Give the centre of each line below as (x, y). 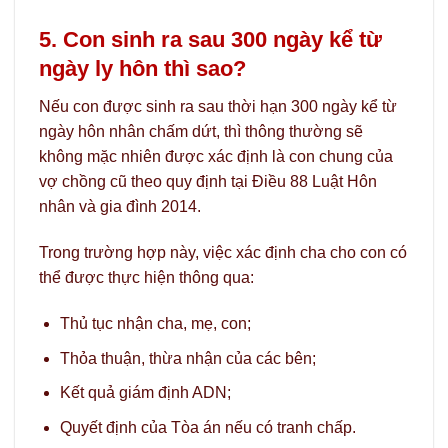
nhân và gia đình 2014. (120, 207)
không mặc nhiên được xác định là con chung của (216, 157)
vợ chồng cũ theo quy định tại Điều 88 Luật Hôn (208, 182)
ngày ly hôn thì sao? (142, 69)
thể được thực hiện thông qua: (146, 278)
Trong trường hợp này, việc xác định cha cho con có (223, 253)
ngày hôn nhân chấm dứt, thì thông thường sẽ (201, 132)
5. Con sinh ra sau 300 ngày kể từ (210, 40)
